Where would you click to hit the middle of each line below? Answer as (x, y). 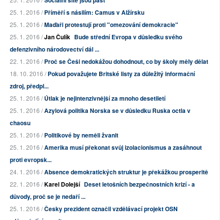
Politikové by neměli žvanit (81, 135)
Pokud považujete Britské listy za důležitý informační (121, 74)
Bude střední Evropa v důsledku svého (128, 37)
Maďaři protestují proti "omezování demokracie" (111, 25)
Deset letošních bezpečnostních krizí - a (139, 184)
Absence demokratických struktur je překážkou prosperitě (126, 172)
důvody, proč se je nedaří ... (48, 197)
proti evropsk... (31, 160)
